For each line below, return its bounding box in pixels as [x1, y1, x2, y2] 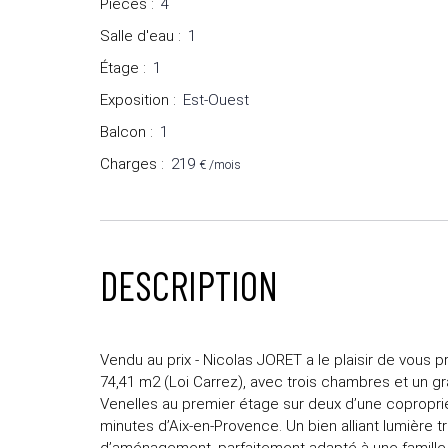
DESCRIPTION [100, 261, 278, 310]
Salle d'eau [100, 27, 174, 46]
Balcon [100, 123, 146, 142]
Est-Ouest [183, 91, 249, 110]
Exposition [100, 91, 169, 110]
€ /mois [199, 157, 241, 173]
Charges [100, 155, 157, 174]
